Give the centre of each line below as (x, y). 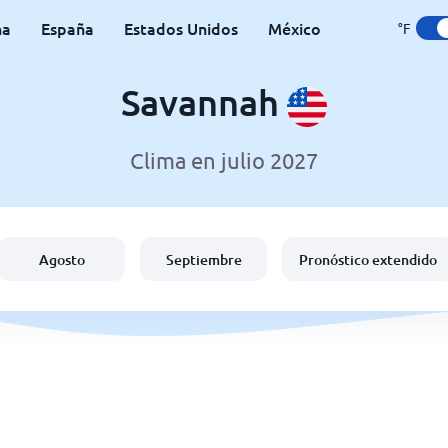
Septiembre (203, 259)
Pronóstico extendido (368, 259)
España (67, 28)
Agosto (61, 259)
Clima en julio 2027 (224, 160)
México (294, 28)
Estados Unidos (181, 28)
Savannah (204, 102)
